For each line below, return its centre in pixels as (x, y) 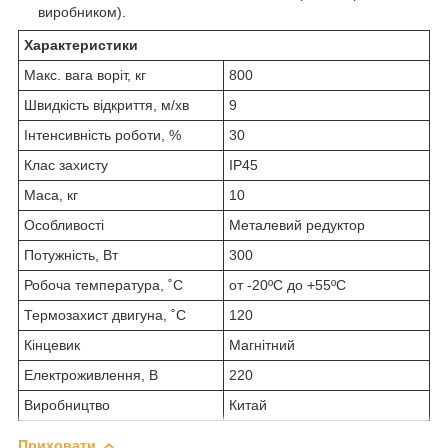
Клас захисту (66, 164)
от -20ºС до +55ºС (287, 284)
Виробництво (67, 404)
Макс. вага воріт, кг (85, 74)
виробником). (82, 11)
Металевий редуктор (297, 224)
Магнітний (262, 344)
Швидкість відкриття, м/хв (106, 104)
